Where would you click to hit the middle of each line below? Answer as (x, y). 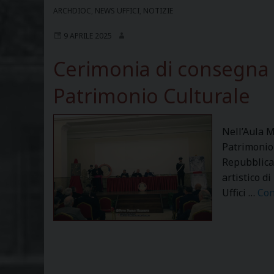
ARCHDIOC (72, 11)
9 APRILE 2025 (88, 36)
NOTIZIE (158, 11)
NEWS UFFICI (117, 11)
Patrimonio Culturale (152, 96)
